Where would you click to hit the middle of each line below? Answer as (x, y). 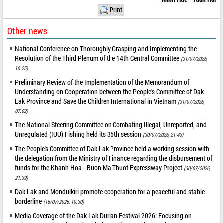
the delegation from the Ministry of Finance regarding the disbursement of (114, 158)
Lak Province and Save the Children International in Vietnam (97, 101)
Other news (28, 31)
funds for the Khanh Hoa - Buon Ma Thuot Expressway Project (100, 167)
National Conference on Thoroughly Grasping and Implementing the (106, 48)
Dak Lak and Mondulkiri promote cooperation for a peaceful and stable (110, 191)
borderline (29, 201)
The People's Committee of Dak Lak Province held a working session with (112, 148)
